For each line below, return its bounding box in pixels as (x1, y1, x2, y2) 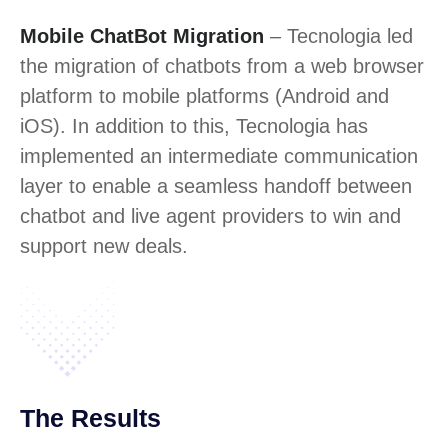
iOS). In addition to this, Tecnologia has (20, 115, 368, 138)
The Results (20, 404, 161, 433)
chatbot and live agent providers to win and (20, 205, 401, 228)
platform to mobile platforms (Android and (20, 85, 389, 108)
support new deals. (20, 235, 188, 258)
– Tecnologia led (264, 25, 413, 48)
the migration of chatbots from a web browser (20, 55, 424, 78)
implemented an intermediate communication (20, 145, 418, 168)
